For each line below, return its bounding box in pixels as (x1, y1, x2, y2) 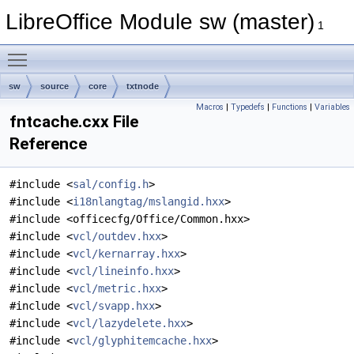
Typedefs (231, 102, 265, 112)
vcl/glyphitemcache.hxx (73, 334, 212, 347)
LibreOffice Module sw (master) (6, 9, 314, 34)
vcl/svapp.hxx (73, 299, 155, 312)
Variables (314, 102, 350, 112)
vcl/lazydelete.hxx (73, 317, 186, 330)
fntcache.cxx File (9, 112, 138, 131)
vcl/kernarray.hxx (73, 247, 180, 260)
